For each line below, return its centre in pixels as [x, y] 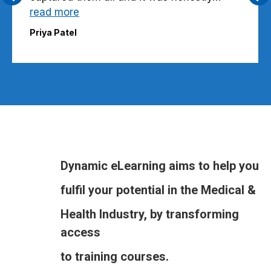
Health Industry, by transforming [150, 214]
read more [54, 12]
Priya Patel [53, 33]
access [80, 233]
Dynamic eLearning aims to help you [160, 166]
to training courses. [115, 257]
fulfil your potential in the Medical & [158, 190]
